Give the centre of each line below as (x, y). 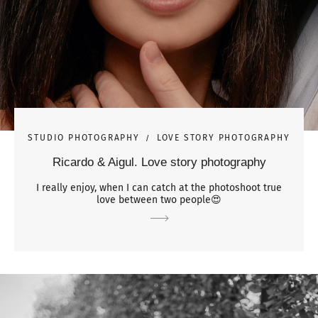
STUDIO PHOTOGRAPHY (84, 137)
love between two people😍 (159, 199)
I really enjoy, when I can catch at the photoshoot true (159, 187)
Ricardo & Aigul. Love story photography (159, 162)
